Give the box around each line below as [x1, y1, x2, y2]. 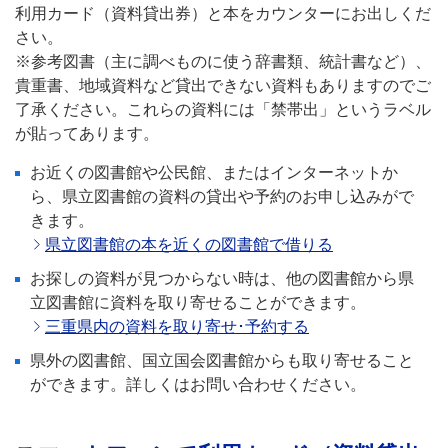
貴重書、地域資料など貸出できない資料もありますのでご [15, 76, 431, 94]
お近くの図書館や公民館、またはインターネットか [30, 163, 398, 181]
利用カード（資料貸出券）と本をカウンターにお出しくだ [15, 4, 431, 22]
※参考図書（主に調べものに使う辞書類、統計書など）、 [15, 52, 431, 70]
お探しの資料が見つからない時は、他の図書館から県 [30, 269, 414, 287]
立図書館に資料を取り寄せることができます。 [30, 293, 366, 311]
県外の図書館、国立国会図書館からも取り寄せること [30, 351, 414, 369]
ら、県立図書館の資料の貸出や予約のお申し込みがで [30, 187, 414, 205]
